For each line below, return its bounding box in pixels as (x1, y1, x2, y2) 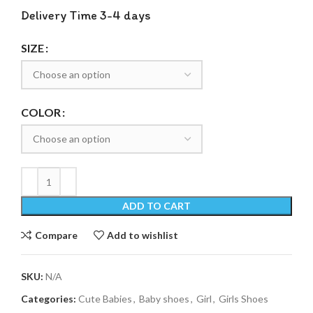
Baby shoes (139, 293, 189, 305)
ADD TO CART (122, 200, 191, 212)
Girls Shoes (219, 293, 268, 305)
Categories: (21, 293, 76, 305)
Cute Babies (78, 293, 132, 305)
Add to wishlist (107, 228, 179, 241)
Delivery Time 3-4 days (21, 8, 151, 24)
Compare (34, 228, 78, 241)
